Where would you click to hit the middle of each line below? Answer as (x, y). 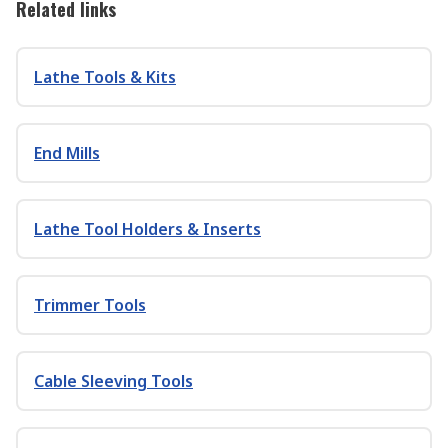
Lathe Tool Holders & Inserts (147, 229)
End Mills (67, 153)
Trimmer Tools (90, 305)
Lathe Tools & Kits (105, 77)
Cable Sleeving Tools (113, 381)
